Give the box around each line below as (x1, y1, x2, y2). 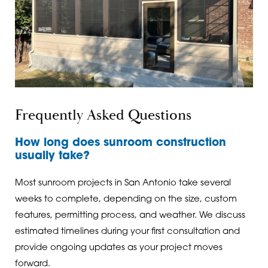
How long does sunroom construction (14, 138, 226, 150)
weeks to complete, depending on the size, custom (14, 195, 237, 205)
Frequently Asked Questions (14, 105, 191, 125)
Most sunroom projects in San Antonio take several (14, 179, 231, 188)
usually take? (14, 151, 90, 163)
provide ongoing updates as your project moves (14, 243, 223, 253)
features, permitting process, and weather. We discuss (14, 211, 245, 221)
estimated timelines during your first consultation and (14, 227, 240, 237)
